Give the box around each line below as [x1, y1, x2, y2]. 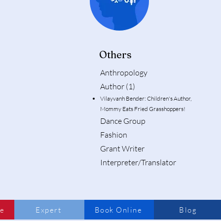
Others [99, 48, 132, 61]
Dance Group [100, 116, 146, 126]
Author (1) [100, 81, 135, 92]
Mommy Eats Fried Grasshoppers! [100, 105, 185, 113]
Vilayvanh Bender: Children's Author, [100, 95, 191, 103]
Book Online [94, 205, 143, 215]
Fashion [100, 130, 127, 140]
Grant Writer [100, 144, 145, 154]
